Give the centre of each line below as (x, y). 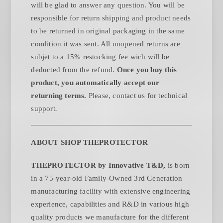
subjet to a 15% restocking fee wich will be (100, 57)
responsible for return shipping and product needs (111, 18)
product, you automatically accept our (95, 83)
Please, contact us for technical (137, 96)
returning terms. (59, 96)
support (43, 109)
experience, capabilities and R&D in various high (110, 204)
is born (179, 166)
